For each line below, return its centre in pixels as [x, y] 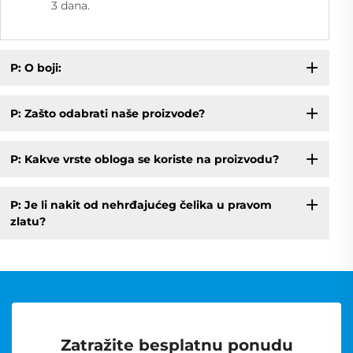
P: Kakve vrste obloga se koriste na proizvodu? [144, 159]
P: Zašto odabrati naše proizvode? [107, 113]
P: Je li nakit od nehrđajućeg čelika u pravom [141, 204]
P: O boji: [35, 67]
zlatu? [28, 221]
